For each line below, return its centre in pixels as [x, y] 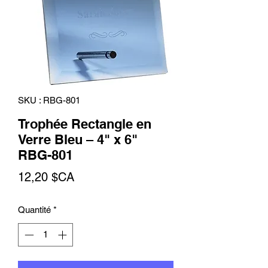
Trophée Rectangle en [85, 124]
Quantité [34, 210]
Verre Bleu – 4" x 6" [78, 139]
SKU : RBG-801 [49, 100]
